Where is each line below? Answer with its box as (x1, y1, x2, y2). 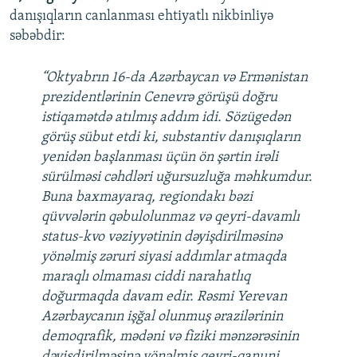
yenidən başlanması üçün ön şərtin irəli (41, 150, 278, 166)
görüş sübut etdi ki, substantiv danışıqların (41, 130, 300, 146)
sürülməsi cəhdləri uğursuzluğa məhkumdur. (41, 170, 312, 186)
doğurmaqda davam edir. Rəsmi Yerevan (41, 289, 287, 305)
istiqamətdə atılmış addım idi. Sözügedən (41, 110, 291, 126)
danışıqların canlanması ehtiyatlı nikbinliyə (10, 9, 273, 25)
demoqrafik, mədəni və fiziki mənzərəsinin (41, 329, 299, 345)
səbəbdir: (10, 29, 65, 45)
